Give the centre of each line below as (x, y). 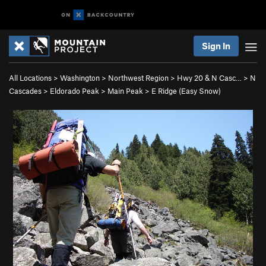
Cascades (25, 91)
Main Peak (125, 91)
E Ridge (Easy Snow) (186, 91)
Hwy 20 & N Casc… (209, 78)
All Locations (30, 78)
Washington (80, 78)
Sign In (216, 46)
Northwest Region (138, 78)
